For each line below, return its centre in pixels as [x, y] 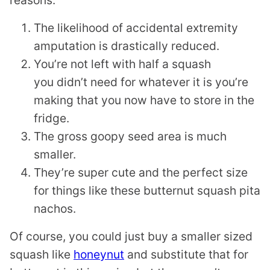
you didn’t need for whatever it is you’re [141, 82]
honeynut [99, 254]
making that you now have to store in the [144, 100]
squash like [42, 254]
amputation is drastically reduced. [127, 46]
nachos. [55, 209]
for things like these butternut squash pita [147, 190]
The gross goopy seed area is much [130, 136]
